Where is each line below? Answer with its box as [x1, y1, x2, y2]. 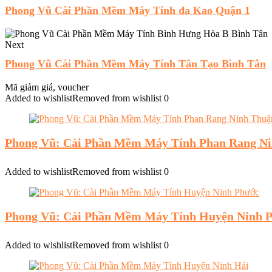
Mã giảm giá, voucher [5, 82, 89, 92]
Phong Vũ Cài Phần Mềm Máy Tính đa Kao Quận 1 [5, 4, 250, 16]
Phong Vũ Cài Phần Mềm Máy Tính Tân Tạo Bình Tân [5, 58, 266, 70]
